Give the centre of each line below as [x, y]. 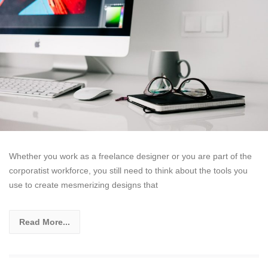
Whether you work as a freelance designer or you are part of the [130, 156]
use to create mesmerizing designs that [83, 185]
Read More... [45, 222]
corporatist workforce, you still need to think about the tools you [128, 171]
